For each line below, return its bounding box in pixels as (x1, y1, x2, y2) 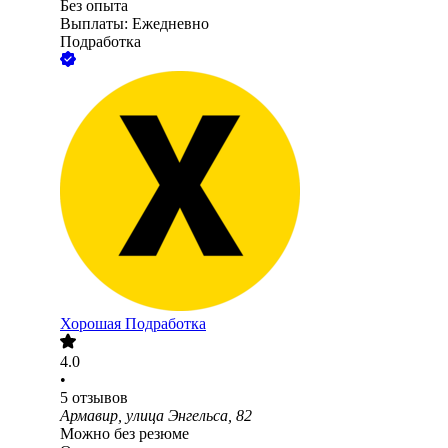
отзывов (72, 389, 128, 407)
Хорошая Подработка (60, 315, 206, 333)
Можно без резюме (60, 425, 189, 443)
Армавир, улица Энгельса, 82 (60, 407, 252, 425)
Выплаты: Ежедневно (60, 15, 209, 33)
